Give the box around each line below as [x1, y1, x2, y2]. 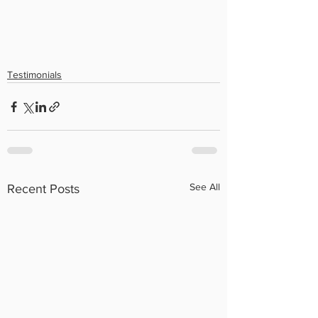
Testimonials [7, 69, 62, 80]
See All [190, 181, 220, 192]
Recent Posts [7, 182, 79, 196]
